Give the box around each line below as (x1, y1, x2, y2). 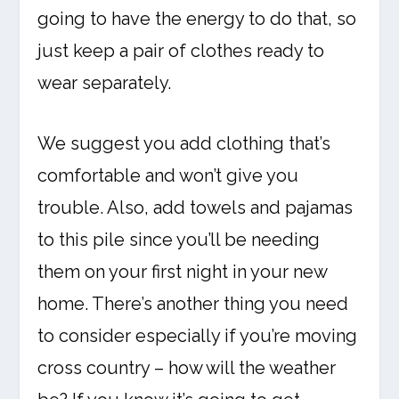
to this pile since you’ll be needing (37, 229, 321, 251)
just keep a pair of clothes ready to (37, 40, 325, 62)
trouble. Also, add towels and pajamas (37, 197, 354, 219)
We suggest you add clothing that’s (37, 133, 331, 155)
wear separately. (37, 72, 172, 94)
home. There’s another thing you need (37, 293, 349, 315)
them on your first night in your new (37, 261, 328, 283)
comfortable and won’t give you (37, 165, 299, 187)
